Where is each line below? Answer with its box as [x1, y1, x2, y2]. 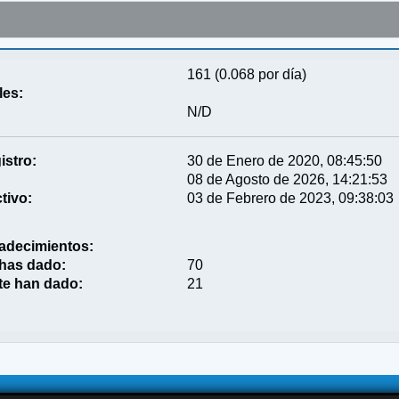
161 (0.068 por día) [187, 66, 307, 82]
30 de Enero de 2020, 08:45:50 [187, 152, 383, 168]
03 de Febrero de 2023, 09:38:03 [187, 190, 395, 206]
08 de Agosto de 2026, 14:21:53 [187, 171, 388, 187]
